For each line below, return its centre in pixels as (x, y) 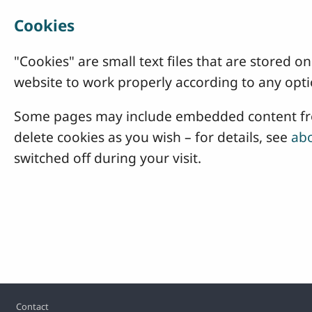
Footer (28, 299)
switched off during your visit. (108, 158)
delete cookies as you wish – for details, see (153, 137)
